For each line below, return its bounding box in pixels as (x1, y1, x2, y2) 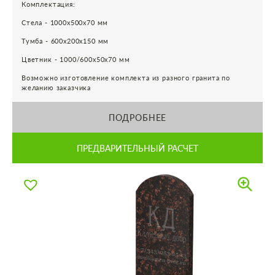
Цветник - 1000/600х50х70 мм (21, 55, 130, 64)
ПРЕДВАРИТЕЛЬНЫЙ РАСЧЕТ (77, 142, 198, 153)
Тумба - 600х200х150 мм (21, 37, 109, 45)
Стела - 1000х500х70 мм (21, 18, 109, 27)
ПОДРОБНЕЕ (108, 112, 167, 123)
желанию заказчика (21, 83, 91, 92)
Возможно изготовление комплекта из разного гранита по (21, 74, 231, 82)
